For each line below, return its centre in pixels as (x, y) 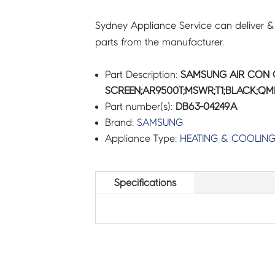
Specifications (145, 183)
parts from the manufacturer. (160, 42)
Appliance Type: (142, 138)
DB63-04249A (206, 106)
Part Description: (142, 74)
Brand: (121, 122)
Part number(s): (140, 106)
